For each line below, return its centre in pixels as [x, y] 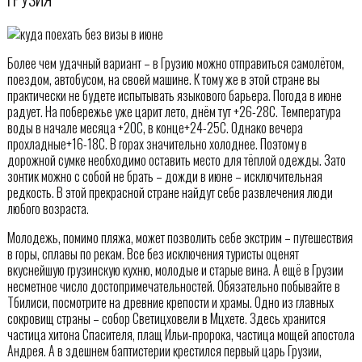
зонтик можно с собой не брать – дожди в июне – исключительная [164, 177]
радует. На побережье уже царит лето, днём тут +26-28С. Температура [174, 112]
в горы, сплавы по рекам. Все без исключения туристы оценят [153, 254]
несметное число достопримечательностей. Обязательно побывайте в [173, 286]
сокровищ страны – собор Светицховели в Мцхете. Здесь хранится [166, 319]
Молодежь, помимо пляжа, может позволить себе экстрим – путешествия [180, 238]
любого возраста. [48, 209]
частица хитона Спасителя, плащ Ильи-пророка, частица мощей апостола [181, 335]
